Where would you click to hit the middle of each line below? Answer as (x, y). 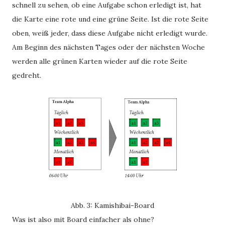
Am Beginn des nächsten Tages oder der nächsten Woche (108, 47)
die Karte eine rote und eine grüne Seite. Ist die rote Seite (110, 19)
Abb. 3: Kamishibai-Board (113, 205)
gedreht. (27, 75)
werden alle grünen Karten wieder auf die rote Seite (100, 61)
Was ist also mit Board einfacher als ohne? (83, 219)
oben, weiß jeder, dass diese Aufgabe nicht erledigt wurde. (110, 33)
